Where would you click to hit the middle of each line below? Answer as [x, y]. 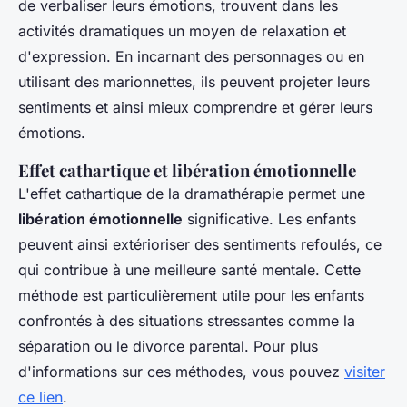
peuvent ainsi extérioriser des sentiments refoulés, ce [200, 245]
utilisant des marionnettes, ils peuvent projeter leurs [194, 82]
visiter [365, 372]
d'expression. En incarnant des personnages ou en [191, 57]
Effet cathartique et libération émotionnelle [187, 171]
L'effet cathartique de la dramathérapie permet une [192, 194]
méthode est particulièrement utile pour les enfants [191, 296]
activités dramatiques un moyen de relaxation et [182, 31]
